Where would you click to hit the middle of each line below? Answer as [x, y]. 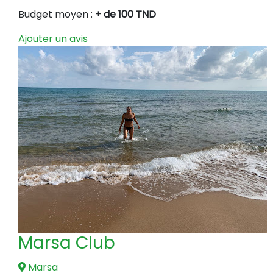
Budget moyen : [57, 14]
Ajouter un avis [53, 38]
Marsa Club [67, 243]
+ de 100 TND [126, 14]
